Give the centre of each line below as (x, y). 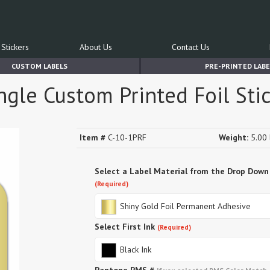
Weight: (234, 137)
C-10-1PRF (126, 137)
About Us (96, 47)
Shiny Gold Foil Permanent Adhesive (184, 206)
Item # (93, 137)
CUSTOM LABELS (39, 66)
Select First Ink (125, 227)
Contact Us (191, 47)
